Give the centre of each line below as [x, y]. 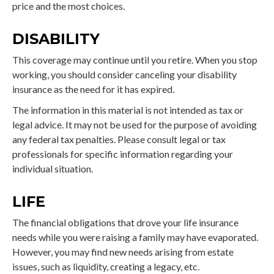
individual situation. [53, 168]
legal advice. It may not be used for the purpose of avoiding [135, 124]
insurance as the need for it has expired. [93, 89]
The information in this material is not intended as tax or [128, 109]
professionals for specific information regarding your [123, 154]
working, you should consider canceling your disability [124, 74]
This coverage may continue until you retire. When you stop [135, 59]
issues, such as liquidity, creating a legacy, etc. [106, 266]
